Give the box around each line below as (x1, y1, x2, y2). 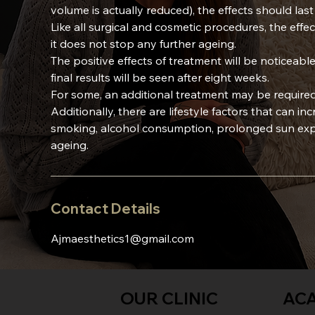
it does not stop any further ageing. (51, 37, 237, 51)
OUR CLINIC (120, 288, 219, 309)
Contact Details (51, 200, 161, 218)
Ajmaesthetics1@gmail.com (51, 231, 195, 246)
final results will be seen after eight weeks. (51, 70, 270, 85)
